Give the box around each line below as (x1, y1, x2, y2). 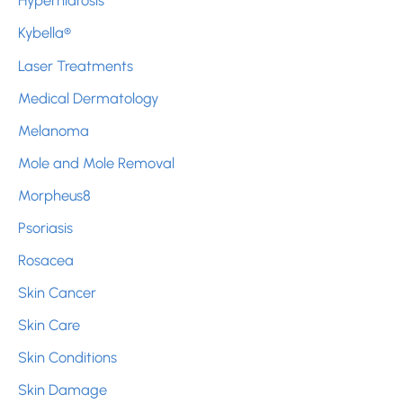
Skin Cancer (18, 283, 96, 302)
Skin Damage (18, 381, 107, 399)
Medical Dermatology (18, 88, 158, 107)
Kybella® (18, 23, 71, 42)
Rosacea (18, 251, 74, 270)
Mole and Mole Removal (18, 153, 175, 172)
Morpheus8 (18, 185, 91, 204)
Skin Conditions (18, 348, 117, 367)
